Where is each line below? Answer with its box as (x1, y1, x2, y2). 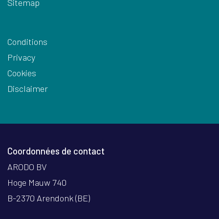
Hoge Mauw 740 (7, 177, 66, 188)
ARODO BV (7, 161, 47, 172)
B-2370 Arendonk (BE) (7, 193, 90, 203)
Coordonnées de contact (7, 146, 105, 156)
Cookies (7, 67, 36, 78)
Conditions (7, 36, 47, 47)
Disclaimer (7, 83, 48, 94)
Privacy (7, 52, 35, 63)
